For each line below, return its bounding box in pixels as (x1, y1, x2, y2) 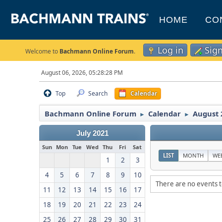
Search (88, 89, 108, 98)
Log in (158, 44, 183, 56)
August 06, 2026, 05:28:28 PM (41, 68, 123, 77)
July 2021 (76, 129, 109, 137)
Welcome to (25, 47, 59, 55)
